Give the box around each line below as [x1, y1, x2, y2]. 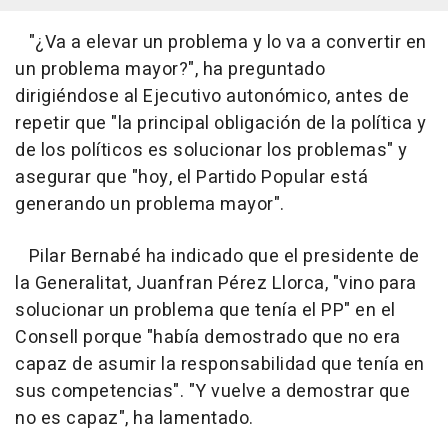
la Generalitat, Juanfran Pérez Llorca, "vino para [15, 270, 417, 298]
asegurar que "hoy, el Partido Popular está [15, 164, 368, 192]
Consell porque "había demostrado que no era [15, 324, 401, 352]
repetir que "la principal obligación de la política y [15, 110, 427, 138]
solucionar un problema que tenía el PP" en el [15, 297, 396, 325]
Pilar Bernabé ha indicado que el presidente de [15, 243, 420, 271]
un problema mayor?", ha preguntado [15, 56, 325, 84]
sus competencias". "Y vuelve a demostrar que [15, 378, 410, 406]
